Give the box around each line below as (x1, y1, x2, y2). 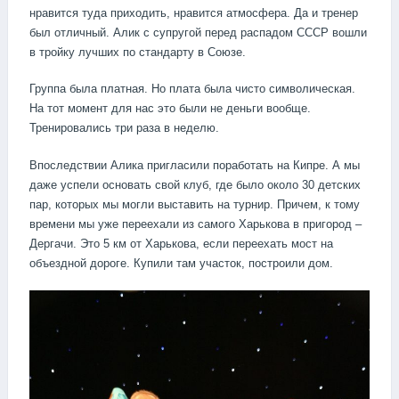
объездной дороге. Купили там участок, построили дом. (29, 256, 333, 270)
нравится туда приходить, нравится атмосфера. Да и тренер (29, 5, 358, 20)
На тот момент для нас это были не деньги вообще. (29, 102, 311, 116)
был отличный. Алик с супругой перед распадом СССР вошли (29, 25, 367, 39)
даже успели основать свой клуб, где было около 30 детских (29, 177, 361, 191)
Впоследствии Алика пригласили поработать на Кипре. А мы (29, 158, 360, 172)
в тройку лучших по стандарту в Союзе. (29, 45, 246, 59)
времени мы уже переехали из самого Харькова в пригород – (29, 216, 362, 231)
